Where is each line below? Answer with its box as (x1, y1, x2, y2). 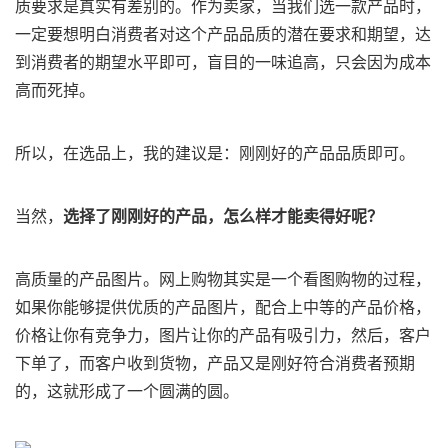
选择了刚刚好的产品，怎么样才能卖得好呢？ (63, 208, 383, 225)
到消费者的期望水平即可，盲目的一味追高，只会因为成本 (15, 54, 431, 71)
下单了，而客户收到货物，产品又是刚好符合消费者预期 (15, 355, 415, 372)
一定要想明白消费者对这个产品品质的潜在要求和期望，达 (15, 26, 431, 43)
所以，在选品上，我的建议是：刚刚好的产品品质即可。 (15, 145, 415, 162)
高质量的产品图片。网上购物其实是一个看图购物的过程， (15, 271, 431, 288)
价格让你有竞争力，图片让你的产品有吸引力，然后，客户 (15, 327, 431, 344)
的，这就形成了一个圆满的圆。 (15, 383, 239, 400)
